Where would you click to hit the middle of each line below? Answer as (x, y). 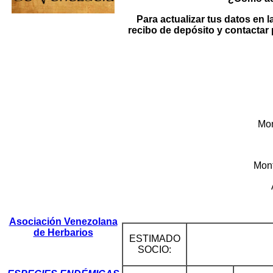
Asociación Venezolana (63, 222)
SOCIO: (154, 250)
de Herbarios (63, 232)
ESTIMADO (154, 239)
